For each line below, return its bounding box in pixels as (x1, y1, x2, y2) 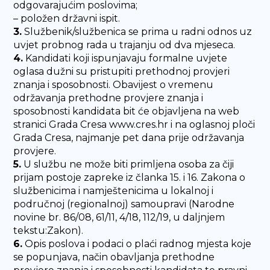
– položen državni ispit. (13, 13, 121, 24)
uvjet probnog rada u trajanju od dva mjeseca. (13, 39, 236, 51)
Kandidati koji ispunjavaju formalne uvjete (23, 52, 228, 64)
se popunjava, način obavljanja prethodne (13, 251, 215, 263)
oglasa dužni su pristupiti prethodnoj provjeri (13, 66, 230, 77)
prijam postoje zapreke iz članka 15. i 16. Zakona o (13, 172, 246, 183)
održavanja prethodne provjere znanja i (13, 92, 204, 104)
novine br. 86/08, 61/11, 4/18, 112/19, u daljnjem (13, 212, 225, 223)
